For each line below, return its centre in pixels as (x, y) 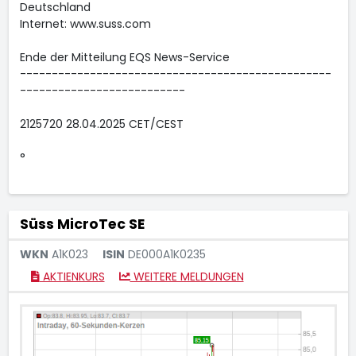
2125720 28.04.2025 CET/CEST (101, 124)
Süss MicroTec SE (82, 224)
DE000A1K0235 (165, 254)
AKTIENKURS (72, 277)
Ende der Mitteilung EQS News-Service (124, 57)
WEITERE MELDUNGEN (187, 277)
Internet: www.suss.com (85, 24)
